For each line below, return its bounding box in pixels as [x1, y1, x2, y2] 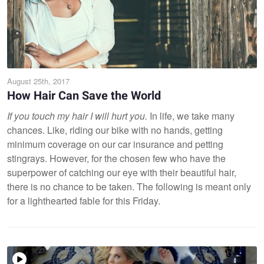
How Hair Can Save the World [7, 87, 161, 104]
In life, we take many [147, 108, 235, 123]
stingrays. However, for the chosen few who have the [7, 151, 226, 165]
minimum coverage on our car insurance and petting [7, 137, 223, 151]
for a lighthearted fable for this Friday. [7, 193, 160, 207]
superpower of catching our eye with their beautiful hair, [7, 165, 236, 179]
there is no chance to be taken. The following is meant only [7, 179, 251, 193]
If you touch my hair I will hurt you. [7, 108, 147, 123]
